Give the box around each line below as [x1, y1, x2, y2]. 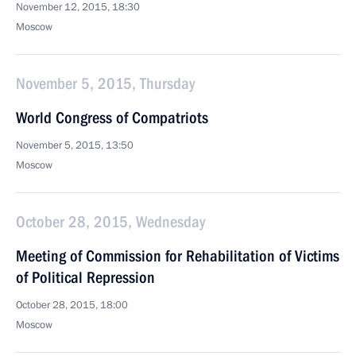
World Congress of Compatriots [16, 108, 208, 127]
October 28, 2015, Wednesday [16, 212, 205, 231]
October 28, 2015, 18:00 [16, 298, 128, 312]
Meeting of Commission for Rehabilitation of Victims [16, 246, 339, 265]
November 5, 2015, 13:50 [16, 138, 133, 153]
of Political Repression [16, 268, 155, 287]
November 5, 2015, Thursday [16, 74, 195, 93]
